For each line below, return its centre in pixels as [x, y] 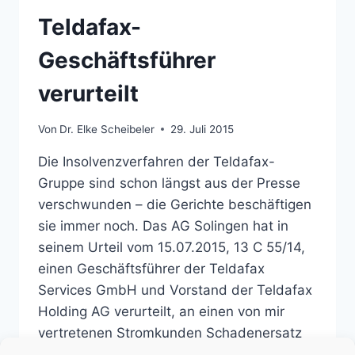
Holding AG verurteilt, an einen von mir [161, 311]
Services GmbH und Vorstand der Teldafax [175, 290]
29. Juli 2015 [202, 129]
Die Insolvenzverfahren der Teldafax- [157, 161]
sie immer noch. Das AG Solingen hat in [163, 225]
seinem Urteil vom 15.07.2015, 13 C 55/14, [172, 247]
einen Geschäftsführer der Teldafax [151, 268]
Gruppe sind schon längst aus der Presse [169, 183]
